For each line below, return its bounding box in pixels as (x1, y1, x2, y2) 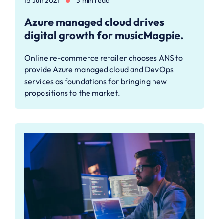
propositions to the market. (24, 88, 120, 98)
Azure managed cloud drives (24, 15, 164, 29)
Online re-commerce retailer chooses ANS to (24, 52, 183, 63)
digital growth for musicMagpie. (24, 28, 184, 42)
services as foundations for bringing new (24, 76, 167, 86)
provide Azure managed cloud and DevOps (24, 64, 174, 74)
